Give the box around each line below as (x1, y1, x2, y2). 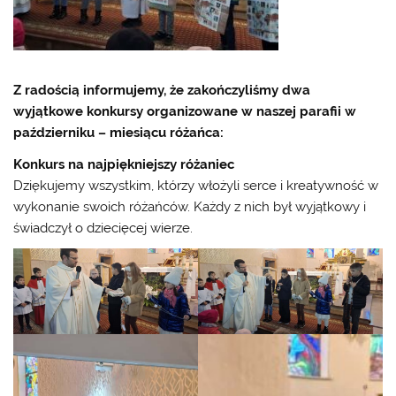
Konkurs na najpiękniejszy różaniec (13, 156, 235, 172)
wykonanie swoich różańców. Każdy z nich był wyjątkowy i (13, 198, 367, 215)
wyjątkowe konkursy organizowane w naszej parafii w (13, 103, 357, 120)
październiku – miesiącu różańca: (13, 125, 225, 141)
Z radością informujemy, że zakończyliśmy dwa (13, 82, 311, 99)
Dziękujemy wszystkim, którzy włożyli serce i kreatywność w (13, 177, 379, 194)
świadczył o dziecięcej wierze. (13, 219, 194, 236)
